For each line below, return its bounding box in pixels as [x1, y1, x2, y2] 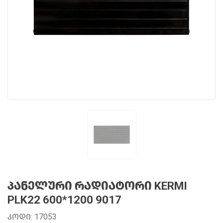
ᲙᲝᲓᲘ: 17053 [7, 212, 57, 222]
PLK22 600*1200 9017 [7, 193, 121, 207]
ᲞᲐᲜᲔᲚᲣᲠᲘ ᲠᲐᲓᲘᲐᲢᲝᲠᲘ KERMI [7, 179, 187, 193]
